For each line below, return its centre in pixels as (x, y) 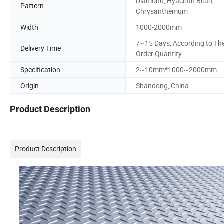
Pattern (32, 6)
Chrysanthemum (162, 11)
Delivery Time (41, 48)
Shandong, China (162, 85)
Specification (40, 69)
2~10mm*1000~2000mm (176, 69)
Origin (30, 85)
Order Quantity (159, 53)
